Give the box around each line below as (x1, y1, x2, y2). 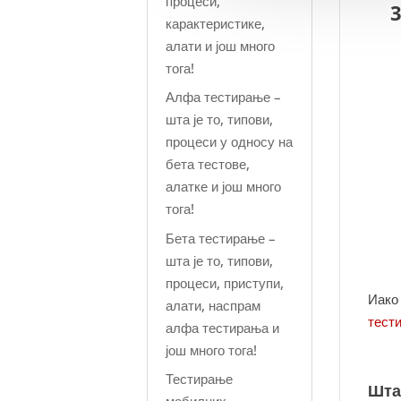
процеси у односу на (166, 132, 294, 150)
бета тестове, (166, 155, 251, 173)
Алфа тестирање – (166, 88, 282, 106)
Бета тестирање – (166, 228, 277, 247)
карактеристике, (166, 13, 266, 32)
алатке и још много (166, 177, 282, 195)
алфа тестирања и (166, 318, 280, 337)
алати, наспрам (166, 295, 261, 314)
